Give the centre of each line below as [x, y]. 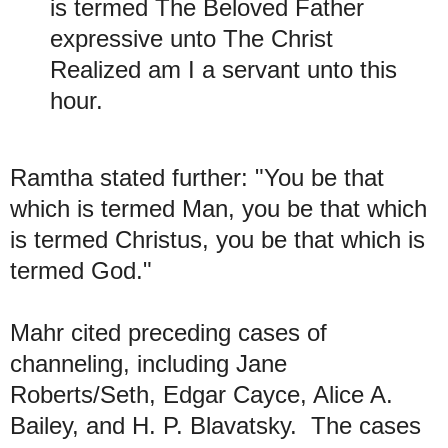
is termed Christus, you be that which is [217, 240]
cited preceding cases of [199, 333]
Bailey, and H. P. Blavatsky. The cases [215, 426]
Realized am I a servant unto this [223, 69]
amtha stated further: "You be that [205, 178]
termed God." [81, 271]
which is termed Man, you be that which [218, 209]
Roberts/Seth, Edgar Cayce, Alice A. [201, 395]
